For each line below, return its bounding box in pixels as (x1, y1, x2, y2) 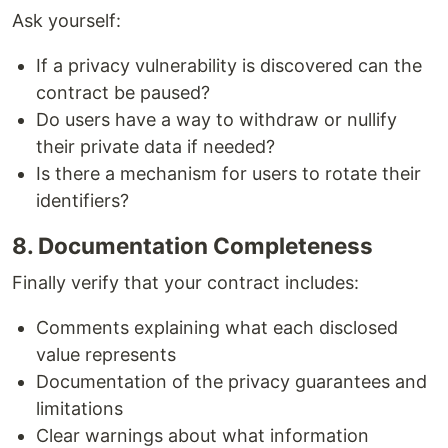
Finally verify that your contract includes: (12, 272, 359, 294)
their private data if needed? (36, 136, 275, 158)
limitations (36, 398, 123, 420)
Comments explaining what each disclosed (36, 317, 398, 339)
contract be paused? (36, 82, 210, 104)
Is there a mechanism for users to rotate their (36, 163, 421, 185)
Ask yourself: (12, 10, 121, 32)
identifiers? (36, 190, 129, 212)
